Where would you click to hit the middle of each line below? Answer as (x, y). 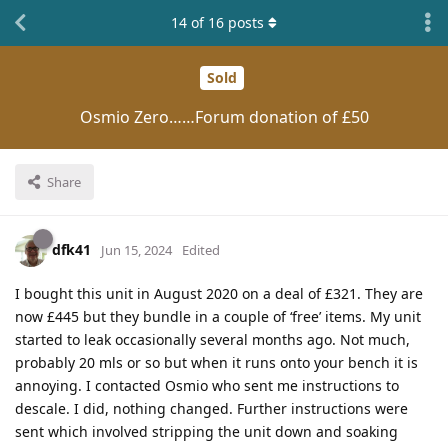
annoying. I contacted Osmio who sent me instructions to (207, 385)
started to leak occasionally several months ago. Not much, (212, 339)
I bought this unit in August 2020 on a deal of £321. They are (219, 293)
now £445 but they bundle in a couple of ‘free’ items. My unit (218, 316)
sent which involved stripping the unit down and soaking (206, 431)
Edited (201, 249)
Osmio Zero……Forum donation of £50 (224, 116)
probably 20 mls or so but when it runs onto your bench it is (216, 362)
